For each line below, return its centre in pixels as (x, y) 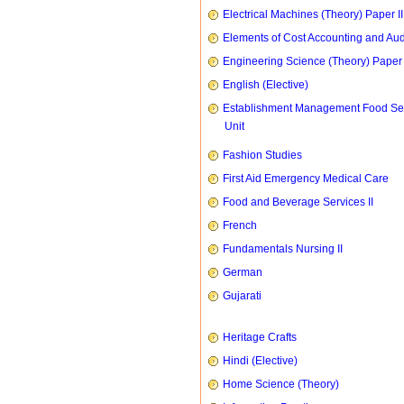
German (243, 272)
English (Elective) (266, 85)
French (240, 225)
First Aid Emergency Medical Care (306, 179)
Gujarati (242, 296)
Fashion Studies (262, 155)
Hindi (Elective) (260, 361)
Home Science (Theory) (281, 384)
